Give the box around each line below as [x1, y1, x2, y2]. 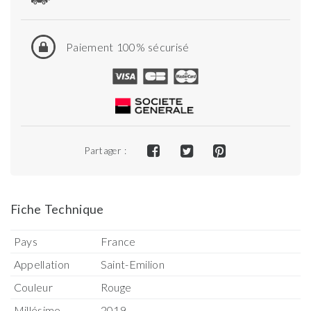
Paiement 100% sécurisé [66, 40, 190, 53]
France [100, 235, 136, 249]
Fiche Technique [10, 202, 104, 217]
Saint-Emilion [100, 258, 165, 271]
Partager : [85, 145, 127, 157]
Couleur [13, 280, 53, 294]
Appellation [13, 258, 70, 271]
